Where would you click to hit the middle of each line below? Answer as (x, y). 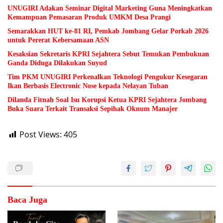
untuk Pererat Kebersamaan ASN (58, 40)
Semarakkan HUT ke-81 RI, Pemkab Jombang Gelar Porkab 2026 (108, 31)
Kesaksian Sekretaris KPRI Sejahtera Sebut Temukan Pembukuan (108, 54)
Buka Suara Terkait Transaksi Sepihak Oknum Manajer (93, 109)
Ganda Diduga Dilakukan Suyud (57, 63)
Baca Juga (27, 200)
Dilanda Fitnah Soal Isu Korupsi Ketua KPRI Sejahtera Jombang (107, 100)
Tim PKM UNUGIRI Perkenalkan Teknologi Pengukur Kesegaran (108, 77)
